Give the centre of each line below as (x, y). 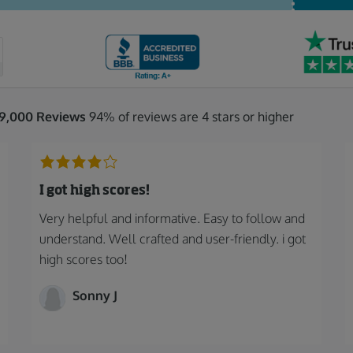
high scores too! (83, 260)
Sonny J (95, 296)
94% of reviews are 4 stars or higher (190, 117)
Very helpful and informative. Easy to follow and (172, 219)
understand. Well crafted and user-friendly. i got (172, 239)
